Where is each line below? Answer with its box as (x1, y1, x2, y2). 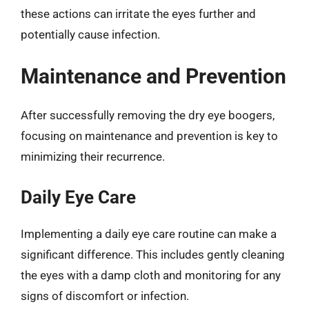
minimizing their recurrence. (21, 150, 165, 163)
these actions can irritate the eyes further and (21, 6, 256, 21)
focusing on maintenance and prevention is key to (21, 129, 278, 143)
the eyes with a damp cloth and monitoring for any (21, 268, 281, 282)
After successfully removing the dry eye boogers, (21, 108, 275, 122)
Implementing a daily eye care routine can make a (21, 226, 277, 241)
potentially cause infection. (21, 27, 160, 41)
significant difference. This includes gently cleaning (21, 247, 285, 261)
